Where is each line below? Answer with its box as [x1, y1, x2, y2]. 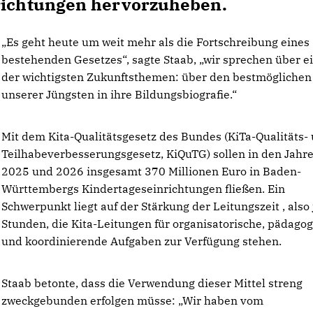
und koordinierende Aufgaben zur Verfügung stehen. [1, 234, 282, 248]
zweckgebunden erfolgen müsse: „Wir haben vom [1, 293, 264, 307]
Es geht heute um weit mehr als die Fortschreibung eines [1, 35, 310, 49]
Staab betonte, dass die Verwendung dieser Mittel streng [1, 276, 303, 290]
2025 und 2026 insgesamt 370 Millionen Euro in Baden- [1, 164, 302, 178]
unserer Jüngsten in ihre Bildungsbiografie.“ [1, 87, 238, 101]
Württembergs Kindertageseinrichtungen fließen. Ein [1, 182, 286, 196]
